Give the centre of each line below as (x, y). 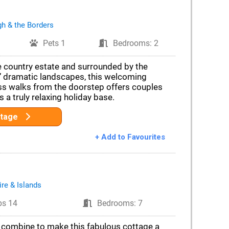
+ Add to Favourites (130, 137)
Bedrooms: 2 (136, 43)
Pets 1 (54, 43)
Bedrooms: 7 (120, 203)
